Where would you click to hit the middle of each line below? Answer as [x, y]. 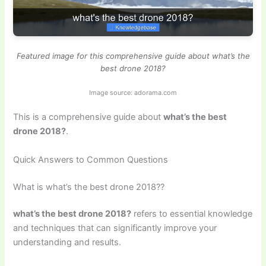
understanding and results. [67, 243]
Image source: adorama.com [133, 93]
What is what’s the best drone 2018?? [89, 187]
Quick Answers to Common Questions [91, 159]
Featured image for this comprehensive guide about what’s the [133, 56]
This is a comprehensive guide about [88, 117]
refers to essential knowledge [192, 214]
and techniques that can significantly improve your [115, 228]
